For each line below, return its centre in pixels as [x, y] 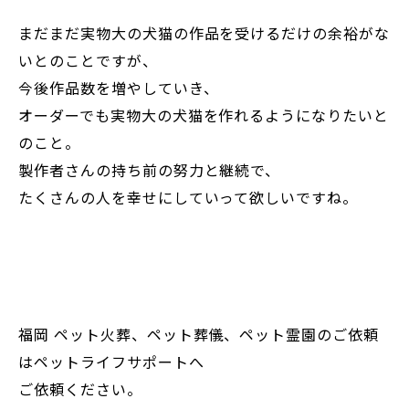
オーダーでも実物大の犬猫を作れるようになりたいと [204, 115]
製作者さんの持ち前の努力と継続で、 [150, 170]
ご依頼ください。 [80, 389]
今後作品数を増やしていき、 [119, 88]
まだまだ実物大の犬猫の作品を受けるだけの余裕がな [204, 33]
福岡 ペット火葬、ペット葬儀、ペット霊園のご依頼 [199, 335]
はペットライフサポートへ [111, 362]
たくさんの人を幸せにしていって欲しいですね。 [189, 198]
